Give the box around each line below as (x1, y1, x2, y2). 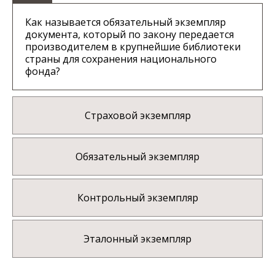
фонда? (25, 64, 60, 79)
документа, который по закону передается (25, 28, 234, 42)
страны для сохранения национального (25, 52, 217, 66)
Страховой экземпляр (84, 109, 191, 123)
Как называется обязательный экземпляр (25, 15, 226, 29)
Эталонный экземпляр (83, 232, 192, 246)
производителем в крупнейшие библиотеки (25, 40, 241, 54)
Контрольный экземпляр (77, 191, 198, 205)
